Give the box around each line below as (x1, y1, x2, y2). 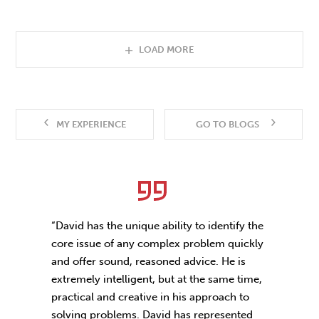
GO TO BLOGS (195, 118, 259, 130)
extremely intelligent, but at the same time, (51, 272, 262, 286)
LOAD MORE (138, 43, 194, 56)
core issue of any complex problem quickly (51, 236, 263, 250)
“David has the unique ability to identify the (51, 219, 263, 232)
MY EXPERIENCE (56, 118, 126, 130)
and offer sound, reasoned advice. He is (51, 254, 246, 268)
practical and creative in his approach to (51, 290, 249, 303)
